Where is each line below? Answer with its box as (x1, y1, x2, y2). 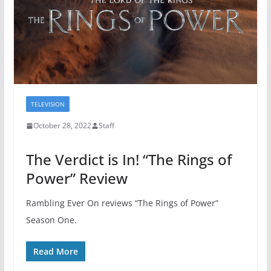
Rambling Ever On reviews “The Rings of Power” (25, 197, 218, 209)
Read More (33, 246, 78, 258)
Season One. (25, 214, 77, 226)
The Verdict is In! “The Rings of (25, 149, 232, 170)
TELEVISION (30, 100, 65, 109)
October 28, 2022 (33, 120, 91, 131)
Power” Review (25, 168, 128, 189)
